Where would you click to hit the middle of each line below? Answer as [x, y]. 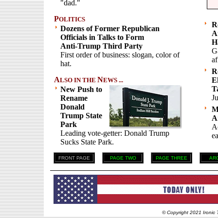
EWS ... [113, 80]
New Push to [81, 89]
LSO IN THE [79, 80]
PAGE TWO [123, 158]
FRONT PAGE [74, 158]
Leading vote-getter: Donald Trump [115, 133]
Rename [74, 98]
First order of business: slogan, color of [120, 55]
